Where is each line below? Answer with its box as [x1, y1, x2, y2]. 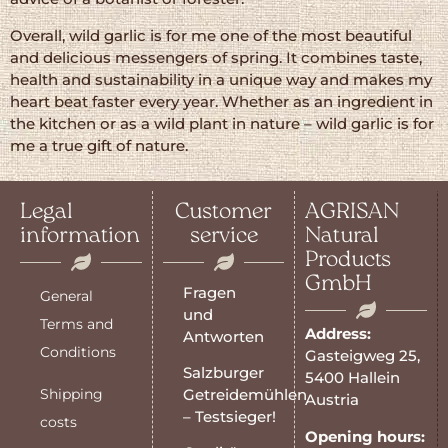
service [189, 225, 258, 249]
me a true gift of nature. [10, 135, 188, 155]
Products [305, 249, 392, 273]
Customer [175, 201, 272, 225]
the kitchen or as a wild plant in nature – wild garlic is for [10, 113, 434, 133]
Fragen [182, 283, 236, 303]
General [40, 287, 93, 306]
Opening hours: [305, 426, 426, 446]
